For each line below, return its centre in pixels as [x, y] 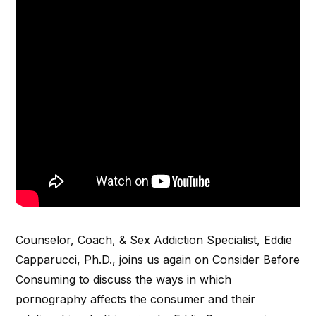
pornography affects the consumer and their [136, 299]
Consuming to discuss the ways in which [124, 279]
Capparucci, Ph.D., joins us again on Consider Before [158, 260]
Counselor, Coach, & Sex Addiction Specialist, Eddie [154, 240]
